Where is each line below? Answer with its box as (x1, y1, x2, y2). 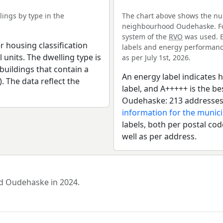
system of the (122, 32, 169, 41)
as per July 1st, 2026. (122, 53, 191, 62)
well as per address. (122, 131, 197, 142)
